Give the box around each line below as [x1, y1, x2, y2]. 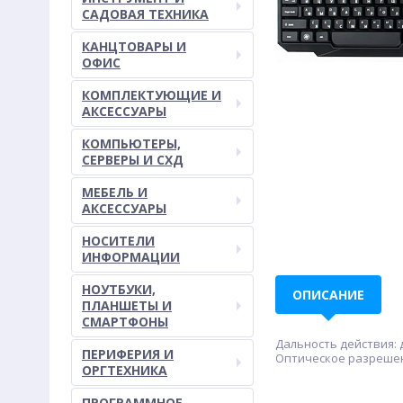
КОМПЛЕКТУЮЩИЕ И [82, 86, 221, 103]
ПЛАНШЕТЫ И [82, 297, 172, 314]
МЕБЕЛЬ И [82, 184, 148, 201]
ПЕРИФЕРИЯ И [82, 345, 174, 363]
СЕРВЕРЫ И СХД [82, 151, 184, 168]
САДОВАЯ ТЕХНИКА [82, 5, 209, 22]
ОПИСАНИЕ [292, 286, 364, 303]
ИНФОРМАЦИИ [82, 248, 180, 265]
